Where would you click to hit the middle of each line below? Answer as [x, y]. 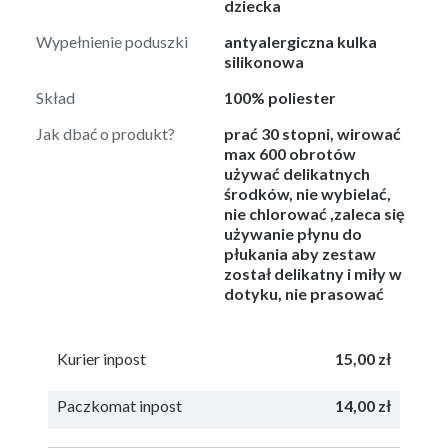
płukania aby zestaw [300, 254]
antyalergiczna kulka [300, 42]
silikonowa [264, 62]
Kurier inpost [101, 358]
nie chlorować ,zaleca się [314, 214]
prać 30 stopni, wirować [312, 134]
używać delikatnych [297, 174]
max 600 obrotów [290, 154]
